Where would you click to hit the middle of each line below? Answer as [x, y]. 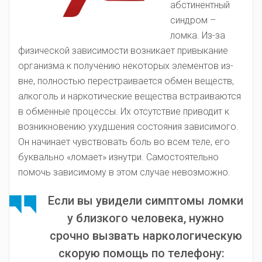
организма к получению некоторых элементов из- [126, 66]
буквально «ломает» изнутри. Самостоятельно [118, 157]
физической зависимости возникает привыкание [123, 51]
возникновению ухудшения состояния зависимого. [128, 127]
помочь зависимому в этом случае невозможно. [124, 172]
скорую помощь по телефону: [146, 253]
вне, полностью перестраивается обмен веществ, [126, 81]
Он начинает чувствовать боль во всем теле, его [124, 142]
